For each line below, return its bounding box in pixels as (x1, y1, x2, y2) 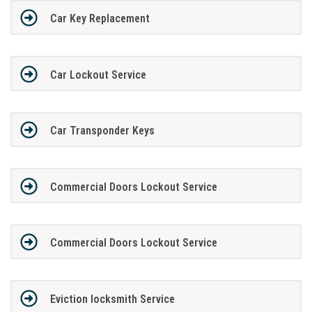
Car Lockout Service (49, 68, 146, 81)
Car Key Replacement (49, 12, 150, 26)
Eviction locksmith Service (49, 292, 175, 306)
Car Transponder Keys (49, 124, 155, 138)
